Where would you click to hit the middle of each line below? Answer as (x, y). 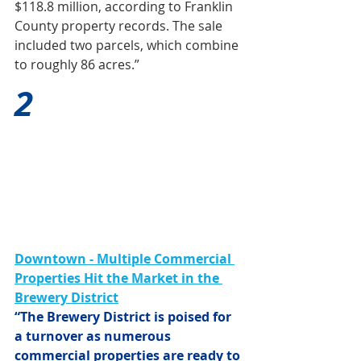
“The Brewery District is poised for (124, 317)
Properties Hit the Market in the (118, 278)
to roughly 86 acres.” (77, 64)
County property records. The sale (120, 25)
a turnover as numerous (94, 336)
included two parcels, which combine (128, 45)
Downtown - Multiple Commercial (124, 259)
